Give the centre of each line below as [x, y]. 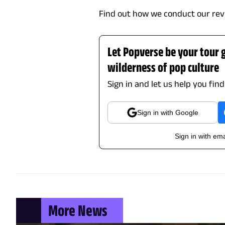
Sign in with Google [168, 113]
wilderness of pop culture [163, 67]
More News [78, 210]
